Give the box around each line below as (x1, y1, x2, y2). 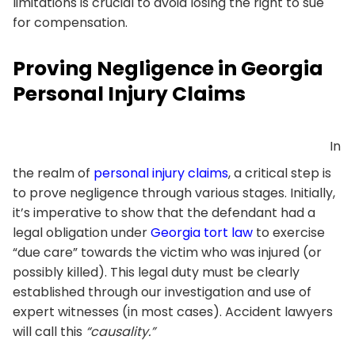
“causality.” (86, 322, 155, 341)
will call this (13, 322, 86, 341)
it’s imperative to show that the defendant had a (13, 203, 315, 222)
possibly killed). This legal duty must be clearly (13, 262, 300, 281)
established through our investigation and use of (13, 282, 311, 301)
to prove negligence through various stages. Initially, (13, 183, 335, 202)
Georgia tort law (151, 223, 253, 242)
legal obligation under (13, 223, 151, 242)
